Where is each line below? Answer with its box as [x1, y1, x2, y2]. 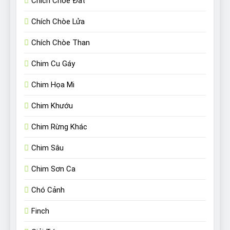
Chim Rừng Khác [31, 122, 87, 132]
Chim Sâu [31, 143, 64, 153]
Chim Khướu [31, 101, 73, 111]
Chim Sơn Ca [31, 164, 75, 174]
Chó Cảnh [31, 185, 65, 195]
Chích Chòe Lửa [31, 17, 85, 27]
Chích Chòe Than [31, 38, 90, 48]
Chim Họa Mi [31, 80, 74, 90]
